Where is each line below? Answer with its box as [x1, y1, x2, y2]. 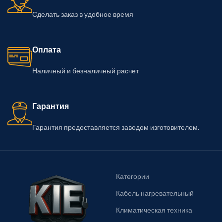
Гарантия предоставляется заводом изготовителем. [32, 123, 200, 132]
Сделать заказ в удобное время [32, 10, 134, 19]
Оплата [32, 45, 61, 55]
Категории [116, 172, 149, 181]
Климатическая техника [116, 206, 192, 215]
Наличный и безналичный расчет [32, 66, 139, 76]
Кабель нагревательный [116, 189, 194, 198]
